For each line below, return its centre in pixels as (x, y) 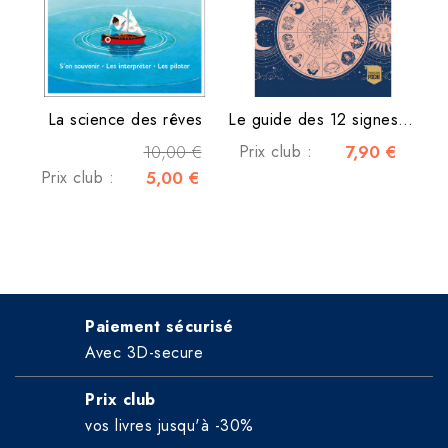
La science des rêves (125, 120)
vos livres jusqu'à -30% (169, 426)
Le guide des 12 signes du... (405, 120)
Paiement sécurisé (159, 327)
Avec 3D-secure (144, 353)
